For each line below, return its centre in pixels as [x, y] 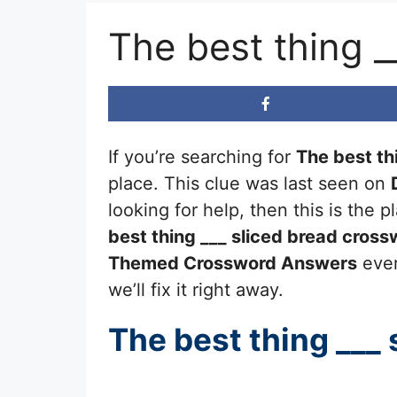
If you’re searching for [202, 156]
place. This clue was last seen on [249, 183]
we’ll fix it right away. [196, 289]
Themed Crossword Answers [233, 263]
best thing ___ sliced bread [223, 236]
